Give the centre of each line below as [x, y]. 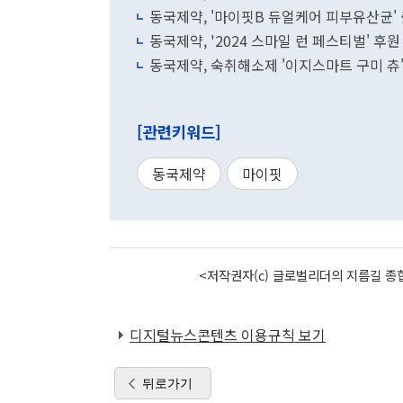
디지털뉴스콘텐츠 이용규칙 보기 [228, 335]
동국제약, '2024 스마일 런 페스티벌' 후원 [275, 40]
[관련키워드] [179, 132]
